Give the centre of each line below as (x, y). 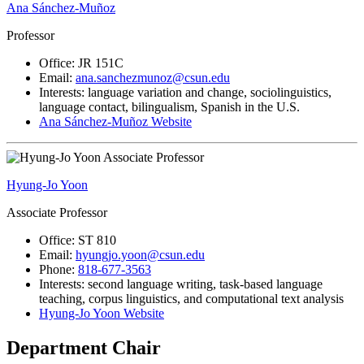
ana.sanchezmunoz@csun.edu (153, 77)
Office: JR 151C (81, 63)
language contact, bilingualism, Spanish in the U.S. (169, 106)
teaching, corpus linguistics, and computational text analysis (191, 298)
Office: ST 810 (78, 240)
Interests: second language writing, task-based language (181, 284)
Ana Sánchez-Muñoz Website (115, 121)
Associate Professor (57, 212)
